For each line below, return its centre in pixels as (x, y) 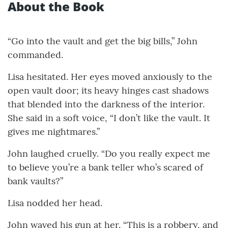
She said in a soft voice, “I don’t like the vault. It (109, 118)
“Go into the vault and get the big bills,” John (103, 41)
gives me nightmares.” (54, 131)
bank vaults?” (35, 181)
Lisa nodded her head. (55, 203)
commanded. (35, 54)
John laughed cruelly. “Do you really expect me (109, 153)
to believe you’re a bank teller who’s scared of (105, 167)
